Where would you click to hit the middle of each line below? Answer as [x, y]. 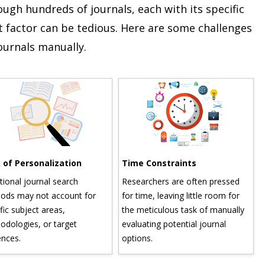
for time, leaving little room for [170, 195]
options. [127, 238]
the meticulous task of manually [173, 209]
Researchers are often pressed [170, 181]
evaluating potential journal [164, 224]
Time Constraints [149, 163]
